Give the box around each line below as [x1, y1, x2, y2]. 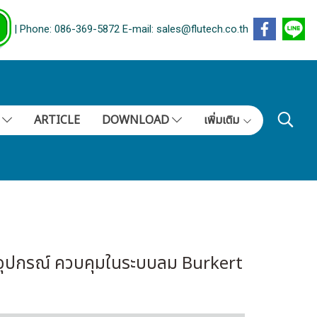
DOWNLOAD [101, 112, 172, 129]
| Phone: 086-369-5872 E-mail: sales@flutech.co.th [11, 23, 248, 36]
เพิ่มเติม [203, 112, 242, 129]
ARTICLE [33, 112, 80, 129]
